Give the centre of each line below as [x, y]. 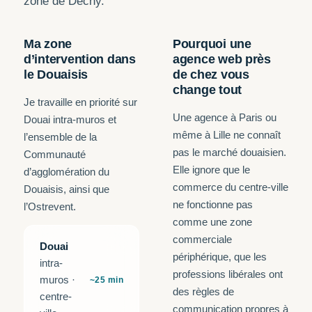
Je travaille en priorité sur [80, 102]
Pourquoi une [212, 44]
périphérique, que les [220, 257]
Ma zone [48, 44]
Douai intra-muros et [70, 119]
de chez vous [211, 75]
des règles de [203, 291]
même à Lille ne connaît [227, 135]
